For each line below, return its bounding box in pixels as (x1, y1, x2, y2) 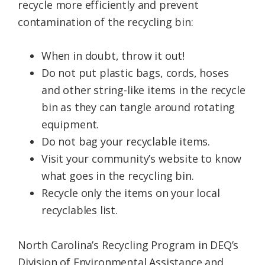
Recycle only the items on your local (41, 186, 220, 201)
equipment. (41, 117, 99, 132)
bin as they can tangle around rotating (41, 100, 235, 115)
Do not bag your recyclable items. (41, 134, 211, 149)
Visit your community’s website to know (41, 151, 242, 166)
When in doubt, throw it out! (41, 49, 185, 63)
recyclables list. (41, 203, 118, 218)
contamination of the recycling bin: (18, 15, 193, 30)
